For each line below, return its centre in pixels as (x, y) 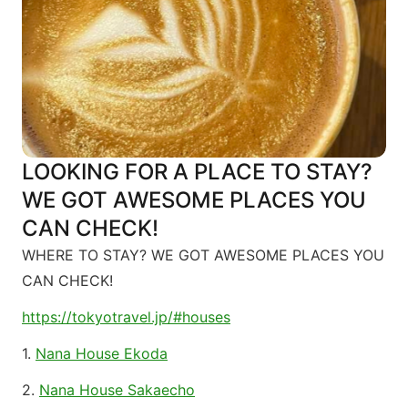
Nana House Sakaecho (117, 390)
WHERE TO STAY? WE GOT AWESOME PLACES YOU (203, 255)
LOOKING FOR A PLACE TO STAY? (197, 172)
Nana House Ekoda (102, 354)
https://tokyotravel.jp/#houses (126, 317)
